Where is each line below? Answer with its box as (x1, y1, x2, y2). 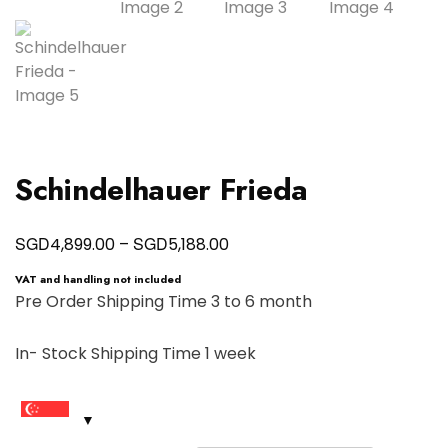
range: (228, 259, 278, 282)
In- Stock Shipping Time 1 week (15, 342, 256, 365)
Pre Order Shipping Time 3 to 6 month (15, 290, 312, 313)
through (228, 315, 291, 338)
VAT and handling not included (15, 272, 181, 287)
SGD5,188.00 (228, 343, 323, 366)
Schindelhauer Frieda (15, 168, 308, 211)
